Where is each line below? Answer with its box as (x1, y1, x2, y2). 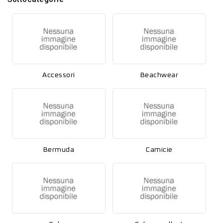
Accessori (42, 71, 75, 79)
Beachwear (140, 71, 179, 79)
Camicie (146, 146, 173, 153)
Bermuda (43, 146, 75, 153)
